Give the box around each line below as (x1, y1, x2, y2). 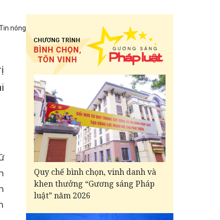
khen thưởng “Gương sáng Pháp (34, 178, 155, 190)
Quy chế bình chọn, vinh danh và (34, 166, 156, 178)
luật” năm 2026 (34, 190, 90, 201)
